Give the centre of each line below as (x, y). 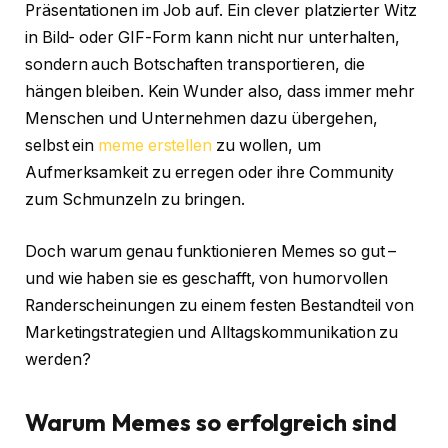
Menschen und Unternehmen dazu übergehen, (201, 119)
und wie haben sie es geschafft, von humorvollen (207, 278)
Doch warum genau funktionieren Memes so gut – (211, 251)
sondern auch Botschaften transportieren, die (195, 65)
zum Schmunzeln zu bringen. (135, 200)
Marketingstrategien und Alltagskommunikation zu (212, 332)
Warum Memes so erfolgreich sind (211, 422)
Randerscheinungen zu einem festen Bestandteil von (220, 305)
